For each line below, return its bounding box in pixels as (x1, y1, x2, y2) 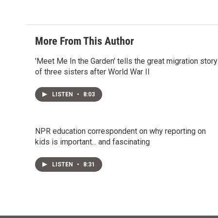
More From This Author (35, 35, 134, 47)
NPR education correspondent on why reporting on (35, 127, 206, 136)
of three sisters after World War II (35, 67, 150, 76)
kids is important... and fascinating (35, 137, 150, 146)
